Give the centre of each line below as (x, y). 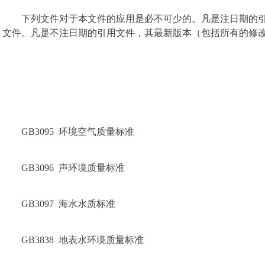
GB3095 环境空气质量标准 (78, 132)
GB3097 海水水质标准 (68, 204)
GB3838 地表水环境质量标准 (83, 240)
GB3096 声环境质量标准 (73, 168)
